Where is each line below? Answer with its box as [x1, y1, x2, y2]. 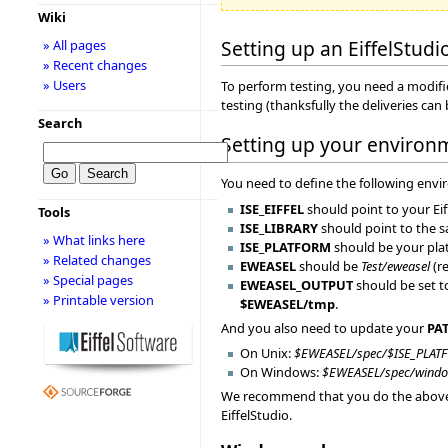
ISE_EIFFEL [240, 199, 305, 218]
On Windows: [240, 363, 323, 382]
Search [37, 114, 82, 132]
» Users [42, 76, 86, 94]
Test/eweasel [361, 256, 431, 275]
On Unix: [240, 344, 295, 363]
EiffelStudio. [221, 406, 292, 425]
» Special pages [42, 271, 133, 289]
